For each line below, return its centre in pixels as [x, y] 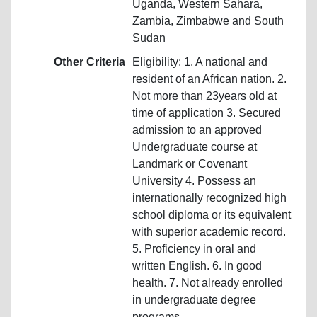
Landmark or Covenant [190, 163]
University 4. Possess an [194, 180]
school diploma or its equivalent [212, 214]
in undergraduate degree [194, 299]
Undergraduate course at [195, 146]
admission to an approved [197, 129]
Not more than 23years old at [204, 96]
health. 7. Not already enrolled [208, 282]
